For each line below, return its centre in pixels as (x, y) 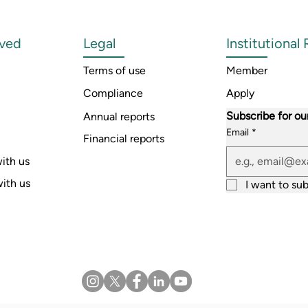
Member (247, 70)
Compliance (113, 93)
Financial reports (124, 139)
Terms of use (114, 70)
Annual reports (119, 117)
